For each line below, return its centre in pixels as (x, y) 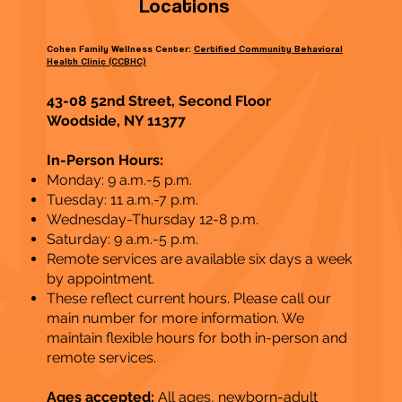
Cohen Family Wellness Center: (120, 48)
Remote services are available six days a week (199, 259)
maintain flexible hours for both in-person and (197, 338)
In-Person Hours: (105, 161)
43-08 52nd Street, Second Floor (158, 101)
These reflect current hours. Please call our (188, 299)
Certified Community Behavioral (268, 48)
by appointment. (100, 279)
